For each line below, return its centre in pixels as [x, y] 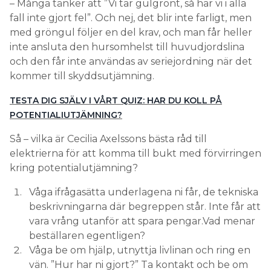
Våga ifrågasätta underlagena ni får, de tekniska [144, 192]
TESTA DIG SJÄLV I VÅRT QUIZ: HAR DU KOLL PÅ [116, 101]
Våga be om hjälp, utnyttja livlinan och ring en [140, 250]
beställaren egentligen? [87, 236]
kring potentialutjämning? [74, 168]
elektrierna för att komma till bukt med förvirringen [135, 154]
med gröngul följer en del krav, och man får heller [131, 33]
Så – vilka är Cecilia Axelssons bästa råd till [108, 139]
